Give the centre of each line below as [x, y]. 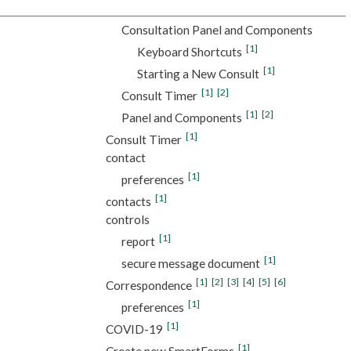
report [138, 241]
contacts [128, 201]
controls [127, 219]
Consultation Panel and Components [217, 29]
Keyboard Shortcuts [189, 51]
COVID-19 [134, 329]
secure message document [190, 263]
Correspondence [148, 285]
